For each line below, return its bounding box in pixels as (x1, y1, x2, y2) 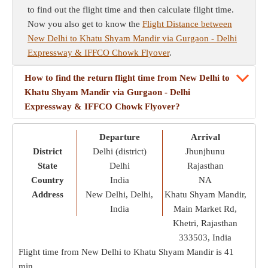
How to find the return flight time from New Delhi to (25, 73, 230, 83)
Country (31, 175, 64, 185)
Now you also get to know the (28, 19, 142, 29)
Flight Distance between (142, 19, 232, 29)
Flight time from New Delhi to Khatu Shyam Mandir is (19, 247, 224, 257)
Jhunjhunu (185, 147, 226, 156)
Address (31, 190, 63, 199)
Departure (99, 132, 140, 142)
